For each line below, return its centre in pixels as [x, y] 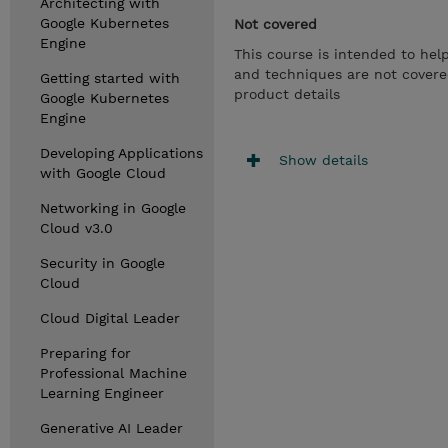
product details [287, 94]
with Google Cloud [103, 173]
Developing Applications [121, 153]
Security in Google [102, 263]
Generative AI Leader [111, 428]
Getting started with [110, 78]
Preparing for [85, 353]
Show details [323, 159]
